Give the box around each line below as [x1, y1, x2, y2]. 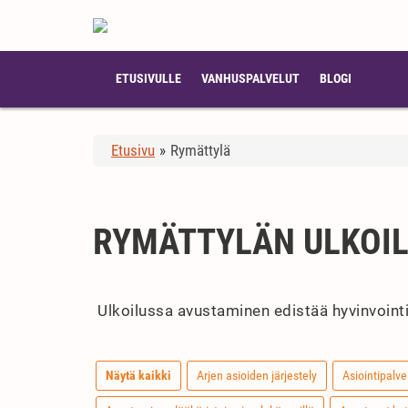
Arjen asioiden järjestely [197, 368, 317, 382]
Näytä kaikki [106, 368, 171, 382]
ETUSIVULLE [116, 71, 181, 86]
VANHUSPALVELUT [201, 71, 300, 86]
